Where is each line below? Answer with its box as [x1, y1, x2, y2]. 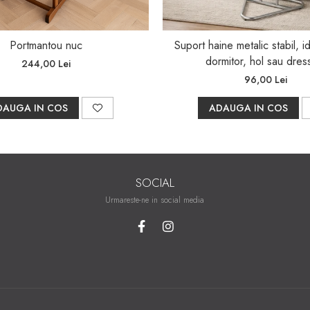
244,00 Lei [21, 56, 71, 71]
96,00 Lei [244, 72, 287, 86]
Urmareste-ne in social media [105, 193, 205, 206]
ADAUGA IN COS [209, 100, 288, 115]
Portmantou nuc [9, 37, 82, 53]
